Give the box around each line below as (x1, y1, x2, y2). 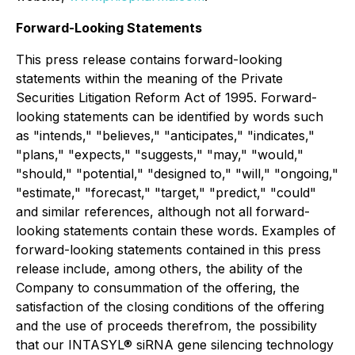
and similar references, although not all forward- (16, 204, 310, 219)
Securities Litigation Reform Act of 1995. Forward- (16, 90, 317, 105)
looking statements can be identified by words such (16, 109, 323, 124)
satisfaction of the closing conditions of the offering (16, 299, 324, 315)
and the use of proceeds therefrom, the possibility (16, 318, 317, 334)
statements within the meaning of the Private (16, 71, 283, 86)
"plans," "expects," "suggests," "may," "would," (16, 147, 303, 162)
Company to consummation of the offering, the (16, 280, 300, 296)
